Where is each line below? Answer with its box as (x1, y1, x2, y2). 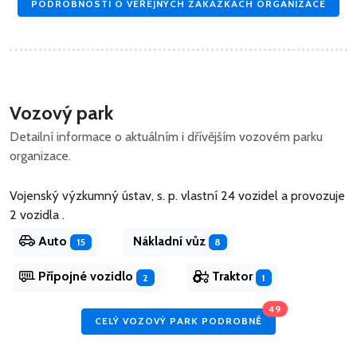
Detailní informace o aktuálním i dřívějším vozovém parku (10, 129, 323, 144)
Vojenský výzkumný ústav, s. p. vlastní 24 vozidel (10, 188, 281, 203)
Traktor (208, 269, 256, 284)
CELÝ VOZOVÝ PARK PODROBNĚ (95, 315, 262, 328)
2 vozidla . (10, 207, 65, 222)
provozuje (291, 188, 345, 203)
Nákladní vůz (129, 233, 209, 249)
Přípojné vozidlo (35, 269, 136, 284)
